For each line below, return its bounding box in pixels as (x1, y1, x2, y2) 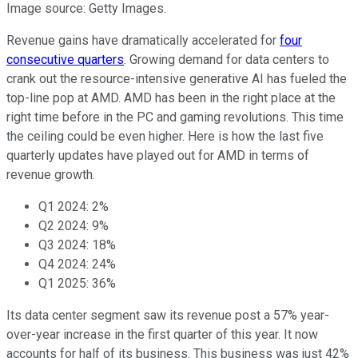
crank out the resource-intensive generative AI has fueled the (6, 70, 347, 86)
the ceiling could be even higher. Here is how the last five (6, 128, 324, 144)
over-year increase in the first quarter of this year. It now (6, 326, 318, 342)
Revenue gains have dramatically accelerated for (6, 32, 276, 48)
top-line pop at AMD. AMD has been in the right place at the (6, 89, 336, 105)
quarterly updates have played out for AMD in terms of (6, 147, 309, 163)
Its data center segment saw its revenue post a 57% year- (6, 307, 329, 323)
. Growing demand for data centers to (124, 51, 329, 67)
